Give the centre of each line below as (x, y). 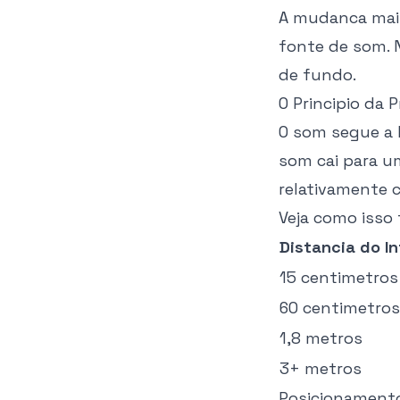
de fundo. (317, 75)
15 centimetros (339, 277)
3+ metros (321, 368)
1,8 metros (321, 338)
